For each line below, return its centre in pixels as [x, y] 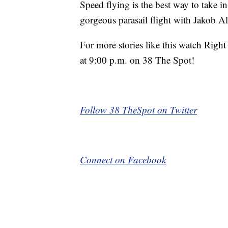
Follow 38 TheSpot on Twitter [138, 110]
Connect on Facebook [123, 160]
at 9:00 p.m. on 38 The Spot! [137, 60]
